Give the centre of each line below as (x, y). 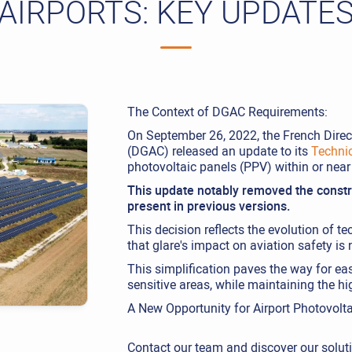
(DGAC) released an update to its (219, 150)
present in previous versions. (208, 205)
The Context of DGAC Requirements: (227, 111)
